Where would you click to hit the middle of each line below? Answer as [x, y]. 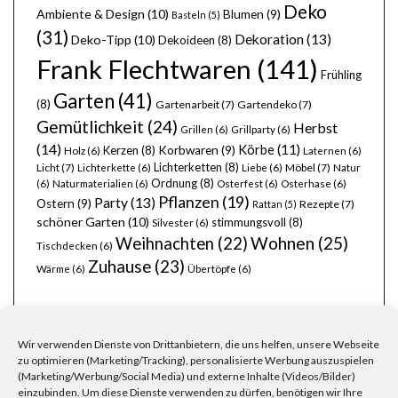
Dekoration [269, 40]
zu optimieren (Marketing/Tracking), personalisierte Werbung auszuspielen [196, 360]
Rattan [267, 204]
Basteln [189, 15]
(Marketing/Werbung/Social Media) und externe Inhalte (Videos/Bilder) [187, 376]
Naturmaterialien [93, 184]
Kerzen [121, 151]
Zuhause [119, 267]
